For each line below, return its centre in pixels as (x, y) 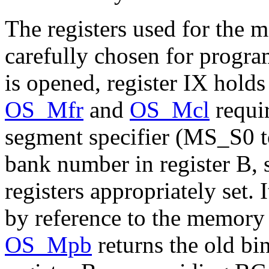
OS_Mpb (48, 245)
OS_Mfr (44, 110)
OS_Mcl (170, 110)
